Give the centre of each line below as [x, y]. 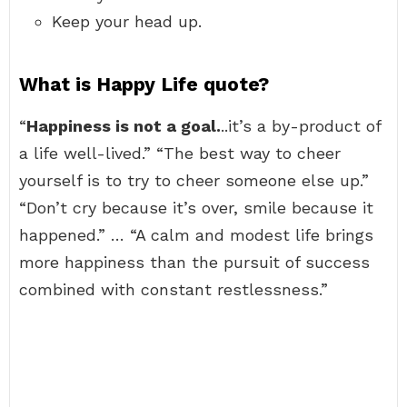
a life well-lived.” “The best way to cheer [180, 153]
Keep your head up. [127, 21]
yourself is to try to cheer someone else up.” [194, 180]
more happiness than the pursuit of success [194, 262]
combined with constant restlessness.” [174, 289]
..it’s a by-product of [301, 126]
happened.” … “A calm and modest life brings [196, 235]
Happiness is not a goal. [124, 126]
